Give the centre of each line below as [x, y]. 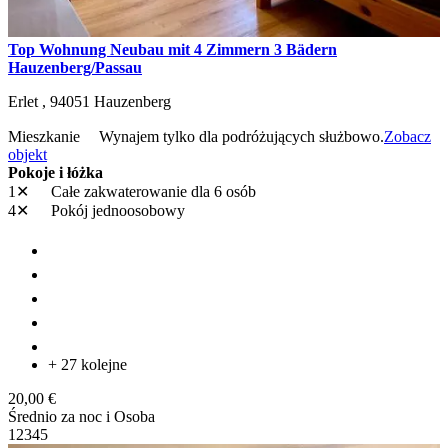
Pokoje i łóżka [55, 172]
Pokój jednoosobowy [116, 210]
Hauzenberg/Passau [75, 67]
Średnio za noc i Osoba [81, 416]
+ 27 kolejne [87, 364]
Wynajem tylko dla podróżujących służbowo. [241, 136]
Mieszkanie [46, 136]
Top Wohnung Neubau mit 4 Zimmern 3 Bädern [172, 49]
